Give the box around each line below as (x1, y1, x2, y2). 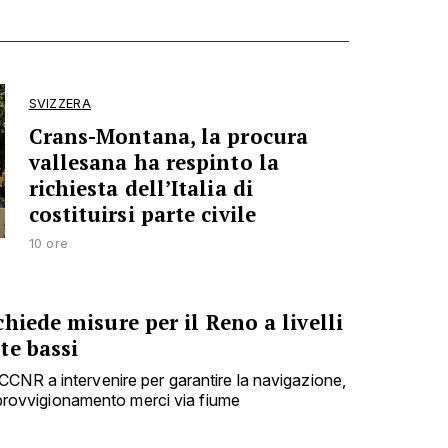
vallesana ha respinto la (28, 148, 279, 176)
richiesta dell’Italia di (28, 174, 253, 202)
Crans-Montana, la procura (28, 122, 309, 150)
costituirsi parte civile (28, 200, 256, 228)
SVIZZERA (28, 95, 91, 111)
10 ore (28, 235, 69, 251)
